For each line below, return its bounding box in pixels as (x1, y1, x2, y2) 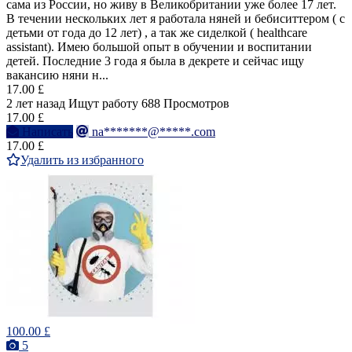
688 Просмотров (141, 97, 229, 111)
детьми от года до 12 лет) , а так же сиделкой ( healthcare (6, 26, 307, 40)
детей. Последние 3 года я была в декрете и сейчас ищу (6, 54, 304, 68)
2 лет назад (6, 97, 65, 111)
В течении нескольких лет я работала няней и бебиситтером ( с (6, 12, 345, 26)
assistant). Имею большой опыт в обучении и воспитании (6, 40, 312, 54)
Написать (22, 125, 73, 139)
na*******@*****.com (92, 125, 215, 139)
